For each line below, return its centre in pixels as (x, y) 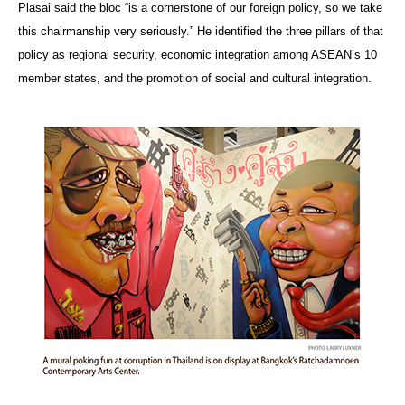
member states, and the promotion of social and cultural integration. (195, 78)
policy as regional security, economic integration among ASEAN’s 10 (198, 54)
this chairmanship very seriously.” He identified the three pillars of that (201, 31)
